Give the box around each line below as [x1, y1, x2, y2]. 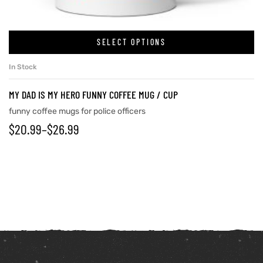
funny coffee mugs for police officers [9, 106, 146, 116]
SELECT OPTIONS [96, 37, 167, 48]
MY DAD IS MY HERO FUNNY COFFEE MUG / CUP [9, 87, 178, 101]
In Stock [9, 62, 37, 71]
